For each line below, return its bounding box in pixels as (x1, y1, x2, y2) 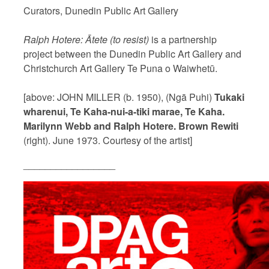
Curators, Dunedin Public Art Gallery (23, 3, 178, 17)
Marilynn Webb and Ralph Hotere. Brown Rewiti (23, 118, 238, 133)
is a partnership (149, 32, 217, 46)
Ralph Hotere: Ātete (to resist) (23, 32, 149, 46)
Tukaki (214, 89, 244, 104)
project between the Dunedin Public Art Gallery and (23, 46, 241, 61)
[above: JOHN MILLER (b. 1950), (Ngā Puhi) (23, 89, 214, 104)
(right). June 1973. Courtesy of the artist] (23, 133, 192, 147)
